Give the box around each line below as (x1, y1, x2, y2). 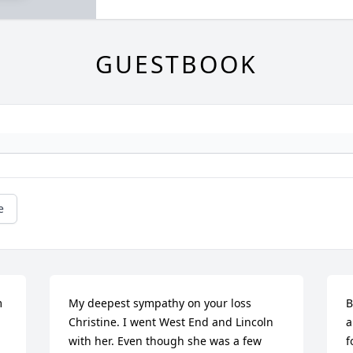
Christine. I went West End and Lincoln (69, 314, 274, 330)
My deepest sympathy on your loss (69, 295, 252, 311)
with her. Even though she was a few (69, 333, 262, 349)
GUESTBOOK (95, 48, 258, 81)
